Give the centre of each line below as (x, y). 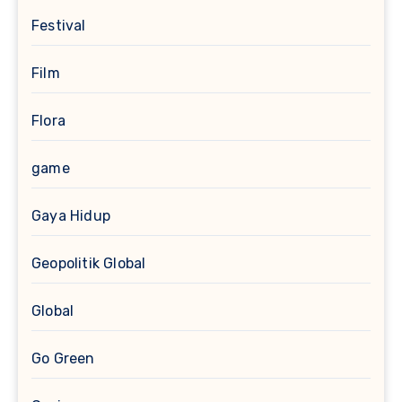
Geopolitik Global (89, 263)
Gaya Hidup (71, 215)
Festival (59, 25)
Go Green (63, 358)
